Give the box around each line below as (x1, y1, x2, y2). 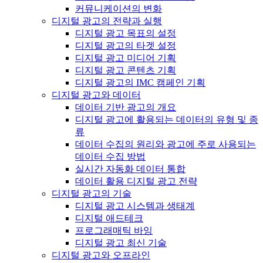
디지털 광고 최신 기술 (75, 238, 167, 248)
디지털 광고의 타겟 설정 (75, 41, 176, 51)
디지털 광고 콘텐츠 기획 (75, 65, 176, 76)
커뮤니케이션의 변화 (75, 4, 162, 14)
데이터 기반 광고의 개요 (75, 102, 176, 113)
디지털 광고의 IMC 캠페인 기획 (75, 77, 205, 88)
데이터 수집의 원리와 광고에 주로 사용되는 (75, 139, 256, 150)
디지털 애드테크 (75, 213, 143, 224)
